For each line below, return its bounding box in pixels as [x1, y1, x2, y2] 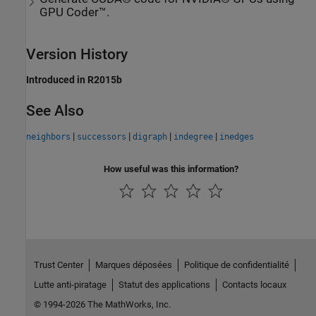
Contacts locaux [221, 279, 286, 290]
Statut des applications [118, 279, 210, 290]
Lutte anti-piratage [33, 279, 107, 290]
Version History [26, 45, 128, 63]
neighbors [26, 132, 71, 142]
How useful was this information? [104, 164, 238, 175]
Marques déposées [95, 259, 172, 270]
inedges [219, 132, 254, 142]
